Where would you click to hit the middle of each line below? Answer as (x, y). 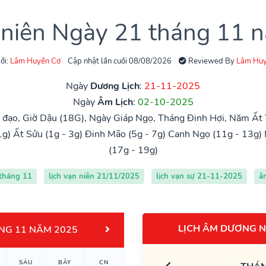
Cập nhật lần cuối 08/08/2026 (119, 61)
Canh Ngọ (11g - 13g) (215, 134)
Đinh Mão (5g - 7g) (125, 134)
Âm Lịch (115, 102)
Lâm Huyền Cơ (35, 61)
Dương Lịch (115, 86)
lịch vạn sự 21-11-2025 (199, 176)
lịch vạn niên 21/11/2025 (94, 176)
